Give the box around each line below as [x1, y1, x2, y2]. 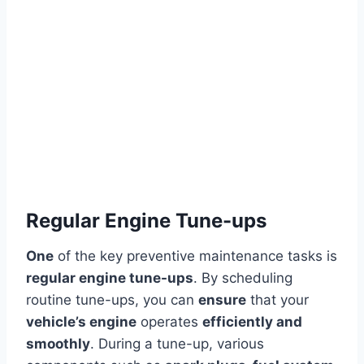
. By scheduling [193, 270, 292, 287]
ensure [198, 292, 246, 309]
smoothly [26, 336, 90, 353]
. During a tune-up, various [90, 336, 264, 353]
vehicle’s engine [26, 314, 136, 331]
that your [246, 292, 309, 309]
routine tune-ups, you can [26, 292, 198, 309]
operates [136, 314, 202, 331]
